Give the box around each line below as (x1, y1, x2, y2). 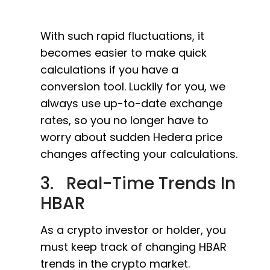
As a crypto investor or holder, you (40, 222, 226, 237)
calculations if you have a (40, 62, 178, 77)
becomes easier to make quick (40, 45, 207, 60)
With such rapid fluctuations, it (40, 28, 204, 43)
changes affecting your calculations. (40, 146, 237, 162)
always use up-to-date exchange (40, 96, 222, 111)
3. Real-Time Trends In (40, 172, 236, 195)
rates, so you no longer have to (40, 113, 209, 128)
